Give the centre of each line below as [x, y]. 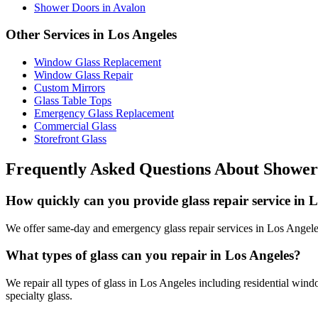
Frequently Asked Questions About [135, 169]
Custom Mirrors [70, 88]
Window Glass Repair [83, 75]
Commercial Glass [75, 126]
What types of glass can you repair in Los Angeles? [153, 256]
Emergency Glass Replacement [104, 114]
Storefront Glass [70, 139]
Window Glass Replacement [98, 62]
